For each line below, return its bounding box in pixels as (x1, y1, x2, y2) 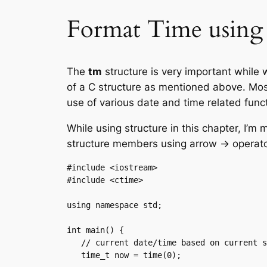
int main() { (67, 225, 124, 235)
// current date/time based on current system (67, 237, 81, 247)
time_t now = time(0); (67, 250, 81, 260)
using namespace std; (67, 200, 162, 210)
